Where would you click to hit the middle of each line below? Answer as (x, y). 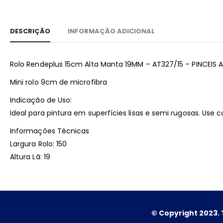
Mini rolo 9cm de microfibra (58, 82)
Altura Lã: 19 (30, 157)
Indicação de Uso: (41, 100)
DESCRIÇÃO (30, 31)
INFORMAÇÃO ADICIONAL (111, 31)
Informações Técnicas (50, 131)
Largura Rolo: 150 (39, 144)
